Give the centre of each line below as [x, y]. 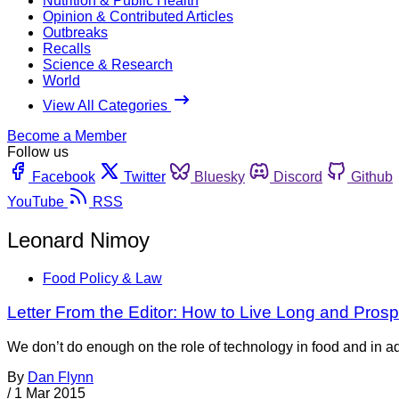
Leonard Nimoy [78, 240]
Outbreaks [75, 32]
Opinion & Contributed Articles [138, 16]
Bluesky [220, 176]
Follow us [38, 151]
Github [372, 176]
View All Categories [107, 105]
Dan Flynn [61, 378]
